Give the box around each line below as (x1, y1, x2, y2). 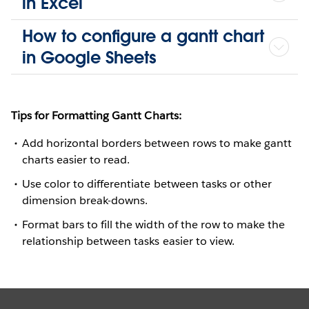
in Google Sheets (22, 46, 157, 68)
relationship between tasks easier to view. (22, 234, 235, 249)
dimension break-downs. (22, 192, 148, 208)
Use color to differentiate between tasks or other (22, 176, 272, 191)
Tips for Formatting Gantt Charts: (11, 108, 181, 123)
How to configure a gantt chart (22, 25, 264, 47)
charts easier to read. (22, 152, 130, 167)
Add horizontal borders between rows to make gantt (22, 135, 292, 150)
